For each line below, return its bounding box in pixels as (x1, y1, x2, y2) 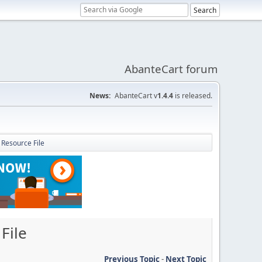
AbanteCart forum (125, 61, 218, 76)
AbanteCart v (115, 91, 157, 101)
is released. (173, 91, 212, 101)
